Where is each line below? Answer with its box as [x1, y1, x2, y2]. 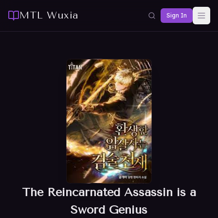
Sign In [166, 12, 187, 19]
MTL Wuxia [19, 10, 79, 21]
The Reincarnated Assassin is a [22, 185, 196, 199]
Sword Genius [71, 203, 147, 217]
